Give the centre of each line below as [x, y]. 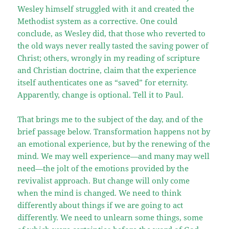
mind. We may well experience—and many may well [114, 156]
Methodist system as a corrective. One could [98, 21]
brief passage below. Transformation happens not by [114, 131]
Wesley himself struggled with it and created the [106, 8]
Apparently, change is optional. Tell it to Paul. [101, 94]
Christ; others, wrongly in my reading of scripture [109, 58]
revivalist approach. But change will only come [104, 180]
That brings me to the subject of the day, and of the [110, 119]
